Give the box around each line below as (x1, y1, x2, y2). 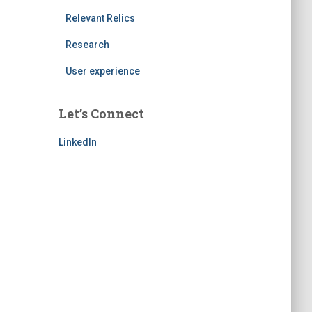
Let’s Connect (58, 105, 144, 122)
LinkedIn (58, 136, 97, 148)
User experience (65, 65, 140, 77)
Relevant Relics (65, 13, 135, 24)
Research (65, 39, 109, 50)
